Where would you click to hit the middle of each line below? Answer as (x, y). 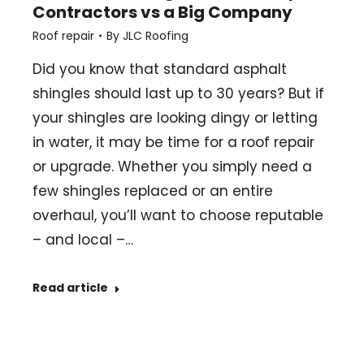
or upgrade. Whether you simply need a (172, 167)
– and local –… (83, 240)
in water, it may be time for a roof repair (173, 143)
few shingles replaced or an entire (153, 191)
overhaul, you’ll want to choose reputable (178, 216)
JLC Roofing (156, 36)
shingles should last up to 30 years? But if (178, 94)
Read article (70, 288)
